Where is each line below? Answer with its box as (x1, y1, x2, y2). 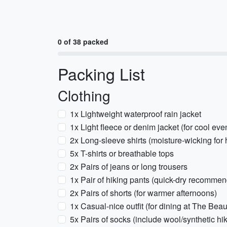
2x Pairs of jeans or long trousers (70, 161, 187, 172)
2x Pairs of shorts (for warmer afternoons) (70, 187, 217, 199)
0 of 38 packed (58, 36, 108, 47)
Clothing (58, 85, 110, 105)
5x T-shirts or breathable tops (70, 147, 174, 159)
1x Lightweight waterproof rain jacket (70, 108, 201, 120)
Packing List (58, 62, 145, 85)
